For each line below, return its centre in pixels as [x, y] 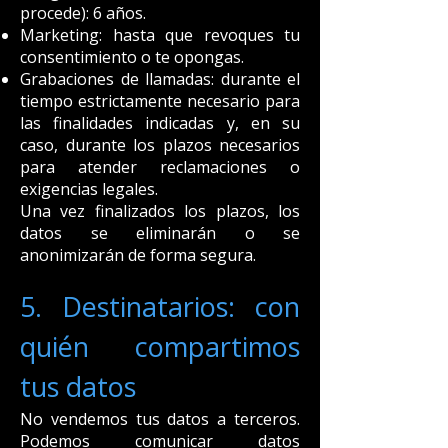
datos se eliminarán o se [160, 233]
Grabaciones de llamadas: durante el [160, 79]
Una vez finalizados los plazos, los [160, 211]
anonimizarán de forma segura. [138, 255]
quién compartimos [160, 346]
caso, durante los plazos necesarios [160, 145]
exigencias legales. [89, 189]
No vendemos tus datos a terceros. [160, 419]
